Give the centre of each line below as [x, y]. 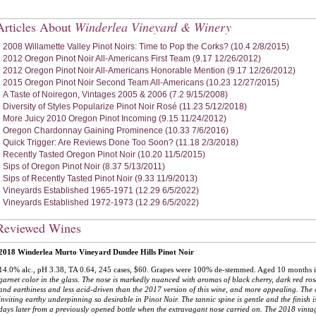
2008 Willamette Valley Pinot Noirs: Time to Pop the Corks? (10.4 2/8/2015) [146, 47]
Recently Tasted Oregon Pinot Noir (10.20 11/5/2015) [104, 154]
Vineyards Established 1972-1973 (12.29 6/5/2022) [101, 202]
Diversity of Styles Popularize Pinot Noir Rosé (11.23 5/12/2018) [125, 107]
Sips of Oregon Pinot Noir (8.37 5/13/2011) [84, 166]
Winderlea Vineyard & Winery [153, 27]
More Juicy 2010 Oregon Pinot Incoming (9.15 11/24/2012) [115, 119]
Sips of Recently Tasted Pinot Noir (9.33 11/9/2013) [100, 178]
